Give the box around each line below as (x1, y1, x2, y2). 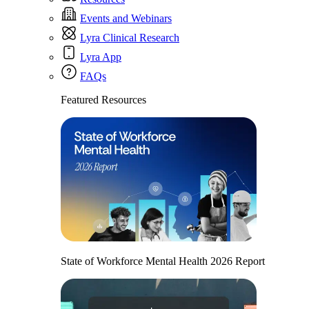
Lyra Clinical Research (80, 32, 179, 43)
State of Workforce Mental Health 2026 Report (61, 255, 265, 267)
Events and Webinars (80, 12, 172, 24)
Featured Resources (61, 94, 146, 106)
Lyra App (80, 51, 121, 63)
